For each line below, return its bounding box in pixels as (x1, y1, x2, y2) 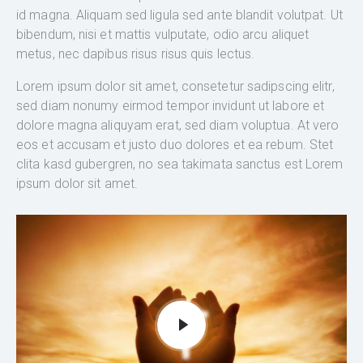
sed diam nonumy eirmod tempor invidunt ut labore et (16, 97, 325, 113)
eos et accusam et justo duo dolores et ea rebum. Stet (16, 136, 334, 152)
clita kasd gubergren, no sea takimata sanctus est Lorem (16, 156, 344, 172)
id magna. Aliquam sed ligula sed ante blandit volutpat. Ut (16, 6, 343, 23)
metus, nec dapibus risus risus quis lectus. (16, 45, 255, 62)
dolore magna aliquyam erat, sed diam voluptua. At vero (16, 117, 340, 133)
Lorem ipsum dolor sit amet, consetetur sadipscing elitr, (16, 78, 335, 94)
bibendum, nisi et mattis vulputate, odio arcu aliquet (16, 26, 310, 42)
